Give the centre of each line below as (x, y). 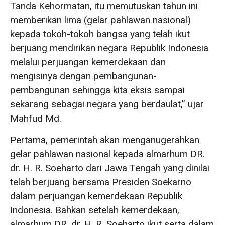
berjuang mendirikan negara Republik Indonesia (109, 48)
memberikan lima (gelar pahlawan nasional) (100, 20)
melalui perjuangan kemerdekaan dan (88, 62)
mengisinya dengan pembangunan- (83, 76)
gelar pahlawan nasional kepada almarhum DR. (107, 154)
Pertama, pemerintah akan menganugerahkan (105, 140)
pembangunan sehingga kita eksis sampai (97, 90)
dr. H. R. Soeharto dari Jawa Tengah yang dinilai (110, 168)
